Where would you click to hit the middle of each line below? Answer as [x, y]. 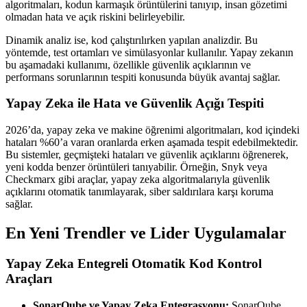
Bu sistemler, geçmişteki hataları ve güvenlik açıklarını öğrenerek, [147, 154]
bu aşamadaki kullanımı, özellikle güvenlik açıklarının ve [128, 64]
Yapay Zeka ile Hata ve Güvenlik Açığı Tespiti [135, 103]
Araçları [29, 278]
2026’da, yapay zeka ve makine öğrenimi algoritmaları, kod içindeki [152, 130]
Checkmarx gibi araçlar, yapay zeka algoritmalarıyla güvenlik [138, 179]
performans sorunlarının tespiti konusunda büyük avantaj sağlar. [143, 77]
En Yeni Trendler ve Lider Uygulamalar [146, 233]
